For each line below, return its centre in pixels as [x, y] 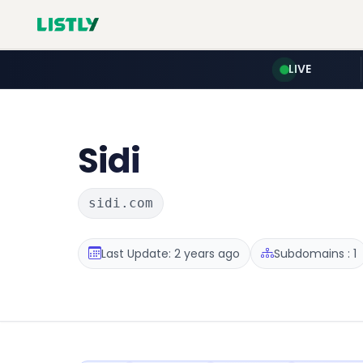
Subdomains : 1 [315, 253]
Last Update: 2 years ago [171, 253]
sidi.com [121, 203]
